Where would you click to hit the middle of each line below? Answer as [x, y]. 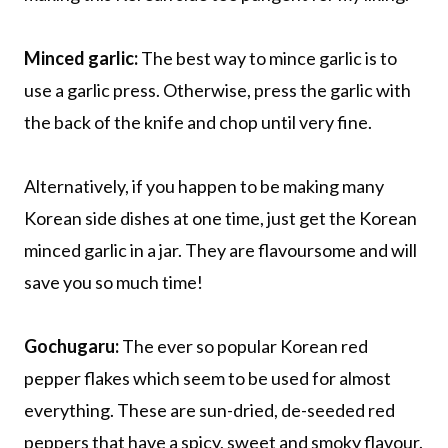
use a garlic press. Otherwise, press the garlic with [217, 89]
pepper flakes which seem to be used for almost [207, 377]
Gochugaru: [73, 345]
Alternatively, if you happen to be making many [204, 185]
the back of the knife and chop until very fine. [198, 121]
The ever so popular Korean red [245, 345]
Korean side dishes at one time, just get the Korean [220, 217]
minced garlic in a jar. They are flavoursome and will [220, 249]
